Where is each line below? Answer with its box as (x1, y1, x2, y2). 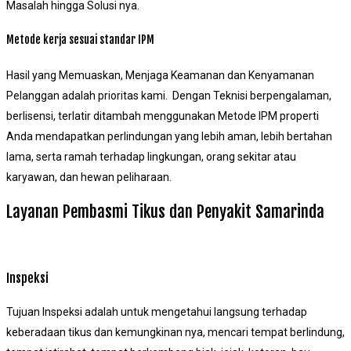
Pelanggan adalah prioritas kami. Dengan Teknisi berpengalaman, (6, 89, 331, 103)
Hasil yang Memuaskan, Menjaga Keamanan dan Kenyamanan (6, 69, 314, 82)
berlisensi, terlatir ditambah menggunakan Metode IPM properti (6, 110, 319, 123)
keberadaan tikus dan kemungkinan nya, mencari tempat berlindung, (6, 325, 345, 338)
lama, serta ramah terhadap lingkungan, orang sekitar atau (6, 150, 296, 164)
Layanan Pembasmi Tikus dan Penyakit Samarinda (6, 201, 324, 222)
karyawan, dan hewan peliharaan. (6, 171, 172, 184)
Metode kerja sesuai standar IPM (6, 33, 154, 47)
